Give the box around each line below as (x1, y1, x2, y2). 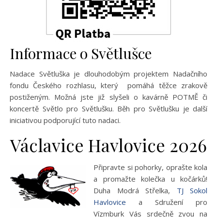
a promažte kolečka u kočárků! (93, 174, 207, 184)
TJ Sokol (176, 186, 207, 195)
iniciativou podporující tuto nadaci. (10, 115, 121, 125)
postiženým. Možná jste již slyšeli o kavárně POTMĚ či (10, 92, 207, 102)
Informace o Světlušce (10, 44, 152, 63)
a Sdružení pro (126, 197, 207, 207)
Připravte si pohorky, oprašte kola (93, 162, 207, 172)
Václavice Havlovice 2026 (10, 133, 207, 156)
